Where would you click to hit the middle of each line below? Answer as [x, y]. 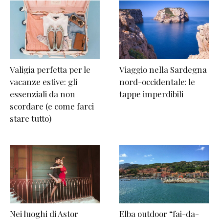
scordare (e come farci [52, 106]
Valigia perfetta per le [50, 69]
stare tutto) [31, 118]
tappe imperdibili [151, 94]
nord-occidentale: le [157, 81]
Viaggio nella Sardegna [163, 69]
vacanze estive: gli [44, 81]
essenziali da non [43, 94]
